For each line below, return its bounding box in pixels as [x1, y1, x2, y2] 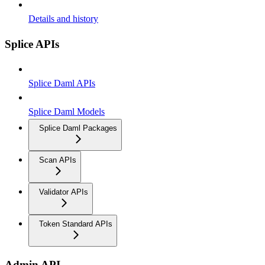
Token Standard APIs [39, 219, 112, 228]
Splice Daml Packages [39, 123, 117, 132]
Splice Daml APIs [28, 77, 95, 88]
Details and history [28, 14, 98, 24]
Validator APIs [39, 187, 88, 196]
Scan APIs [39, 155, 76, 164]
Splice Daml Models [28, 106, 105, 117]
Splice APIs [5, 38, 59, 51]
